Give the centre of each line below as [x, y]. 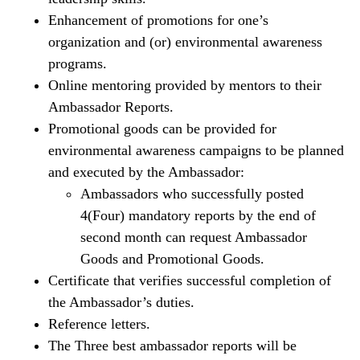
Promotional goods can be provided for [162, 129]
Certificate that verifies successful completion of [190, 281]
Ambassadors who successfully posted [192, 194]
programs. [78, 64]
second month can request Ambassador [194, 237]
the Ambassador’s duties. [121, 303]
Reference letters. [99, 324]
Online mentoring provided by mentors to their [185, 86]
